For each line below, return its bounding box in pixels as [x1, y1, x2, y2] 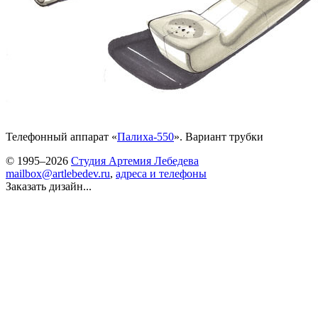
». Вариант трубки [174, 131, 263, 143]
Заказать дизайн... [6, 180, 92, 192]
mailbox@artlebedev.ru [6, 168, 110, 180]
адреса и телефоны [116, 168, 207, 180]
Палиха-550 [117, 131, 174, 143]
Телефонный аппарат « [6, 131, 117, 143]
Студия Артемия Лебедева [71, 155, 199, 167]
